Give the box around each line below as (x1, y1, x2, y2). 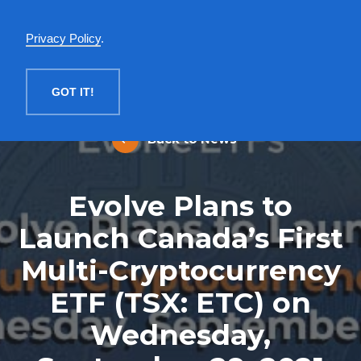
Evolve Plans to (68, 189, 293, 223)
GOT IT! (52, 85, 94, 98)
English (271, 19, 319, 34)
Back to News (144, 131, 237, 147)
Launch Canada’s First (18, 221, 343, 255)
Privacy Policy (26, 32, 101, 45)
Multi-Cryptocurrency (20, 253, 341, 288)
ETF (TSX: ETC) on (50, 285, 311, 320)
